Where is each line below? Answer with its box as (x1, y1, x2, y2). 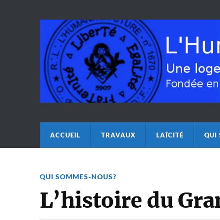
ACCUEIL (50, 131, 81, 139)
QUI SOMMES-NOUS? (39, 172, 116, 181)
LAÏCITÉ (156, 131, 184, 139)
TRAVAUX (101, 131, 136, 139)
